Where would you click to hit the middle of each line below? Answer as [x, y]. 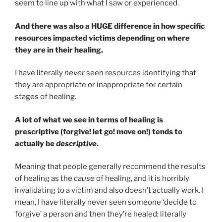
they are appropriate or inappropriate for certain [99, 85]
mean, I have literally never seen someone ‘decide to [106, 202]
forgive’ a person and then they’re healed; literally [101, 214]
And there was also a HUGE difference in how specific [110, 26]
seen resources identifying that [140, 73]
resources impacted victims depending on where [102, 38]
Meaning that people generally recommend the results [110, 167]
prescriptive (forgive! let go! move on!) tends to [99, 132]
